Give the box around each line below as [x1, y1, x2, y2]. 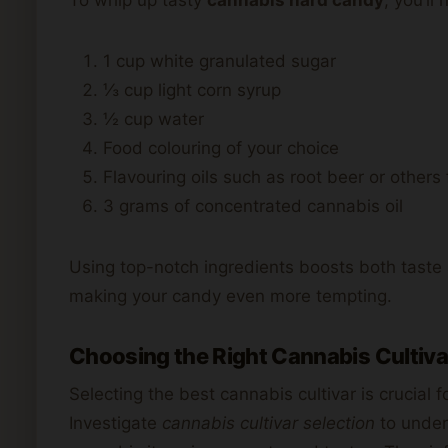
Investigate [69, 412, 162, 433]
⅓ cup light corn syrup [103, 79, 281, 100]
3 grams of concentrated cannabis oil [103, 195, 403, 216]
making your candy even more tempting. [69, 285, 392, 306]
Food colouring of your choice [103, 137, 339, 158]
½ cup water [103, 108, 204, 129]
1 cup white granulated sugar [103, 50, 336, 71]
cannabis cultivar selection [162, 412, 375, 433]
